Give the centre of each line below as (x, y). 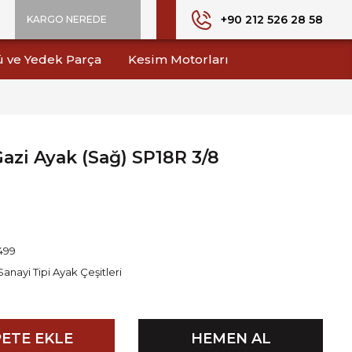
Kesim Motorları (178, 59)
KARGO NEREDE (67, 19)
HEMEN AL (231, 338)
